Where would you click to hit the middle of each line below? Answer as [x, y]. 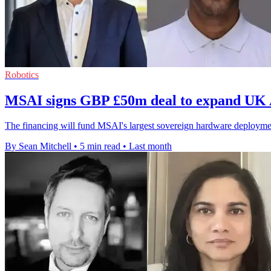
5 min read [100, 146]
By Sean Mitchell [38, 146]
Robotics [22, 74]
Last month [150, 146]
